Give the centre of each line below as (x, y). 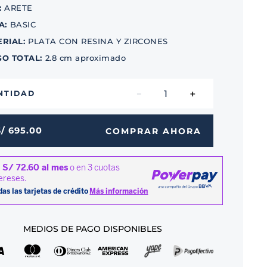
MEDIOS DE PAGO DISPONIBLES (92, 229)
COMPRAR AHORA (153, 131)
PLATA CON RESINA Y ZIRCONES (98, 41)
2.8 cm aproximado (86, 58)
